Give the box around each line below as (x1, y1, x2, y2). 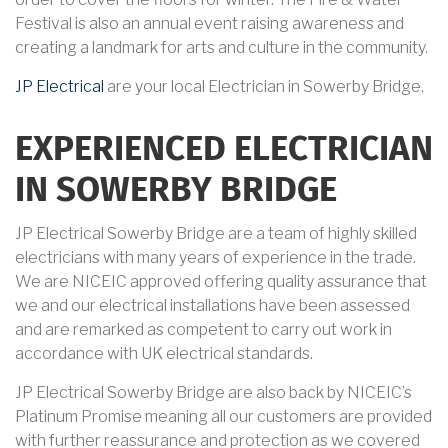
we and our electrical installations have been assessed (15, 296, 410, 316)
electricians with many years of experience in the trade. (15, 248, 416, 268)
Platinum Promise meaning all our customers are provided (15, 407, 432, 427)
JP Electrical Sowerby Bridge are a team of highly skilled (15, 224, 417, 244)
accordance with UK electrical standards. (15, 344, 316, 364)
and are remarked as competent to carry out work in (15, 320, 392, 340)
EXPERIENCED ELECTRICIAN (15, 133, 433, 168)
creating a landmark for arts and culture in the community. (15, 38, 428, 58)
